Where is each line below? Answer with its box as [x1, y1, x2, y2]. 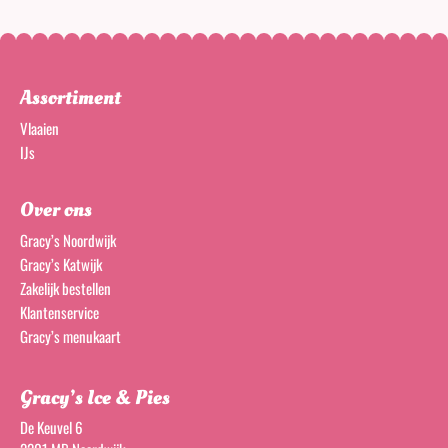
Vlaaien [20, 117, 59, 140]
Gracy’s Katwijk [20, 253, 102, 276]
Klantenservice [20, 301, 99, 324]
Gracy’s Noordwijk [20, 229, 116, 252]
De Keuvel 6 [20, 416, 83, 439]
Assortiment [20, 84, 121, 113]
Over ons [20, 196, 92, 225]
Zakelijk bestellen [20, 277, 111, 300]
